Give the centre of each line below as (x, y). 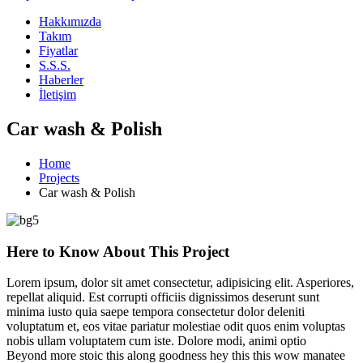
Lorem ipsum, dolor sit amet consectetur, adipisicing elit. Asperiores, (180, 283)
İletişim (58, 94)
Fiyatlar (58, 51)
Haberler (61, 80)
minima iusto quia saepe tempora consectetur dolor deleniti (156, 312)
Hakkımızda (70, 21)
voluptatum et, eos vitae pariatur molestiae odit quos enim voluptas (176, 327)
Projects (59, 177)
